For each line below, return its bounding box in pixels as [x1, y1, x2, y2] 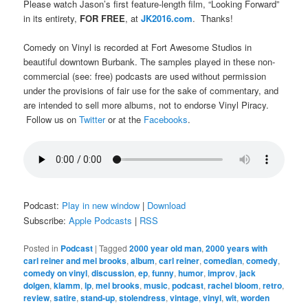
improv [208, 266, 236, 279]
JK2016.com [141, 11, 193, 25]
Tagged [99, 241, 128, 254]
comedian [203, 254, 243, 267]
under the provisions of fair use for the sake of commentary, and [23, 83, 279, 97]
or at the [105, 112, 144, 126]
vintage [170, 291, 199, 304]
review [23, 291, 50, 304]
